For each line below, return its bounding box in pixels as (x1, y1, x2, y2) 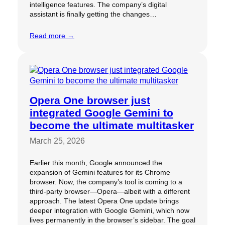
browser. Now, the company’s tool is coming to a (29, 177, 182, 186)
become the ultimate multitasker (29, 119, 194, 131)
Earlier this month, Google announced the (29, 158, 162, 167)
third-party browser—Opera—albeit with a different (29, 187, 190, 195)
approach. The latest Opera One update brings (29, 196, 179, 205)
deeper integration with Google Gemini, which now (29, 206, 189, 214)
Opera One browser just (29, 94, 150, 106)
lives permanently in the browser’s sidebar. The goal (29, 215, 195, 224)
